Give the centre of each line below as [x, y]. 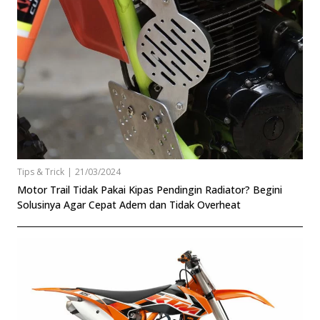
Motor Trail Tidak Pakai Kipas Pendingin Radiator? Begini [150, 189]
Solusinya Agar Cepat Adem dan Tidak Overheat [129, 204]
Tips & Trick [41, 171]
